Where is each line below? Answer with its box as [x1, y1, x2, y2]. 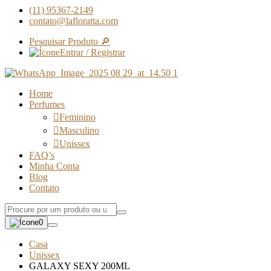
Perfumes [29, 99, 65, 110]
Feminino [59, 112, 96, 123]
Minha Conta [29, 161, 79, 172]
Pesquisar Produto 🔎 [29, 36, 110, 47]
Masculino [59, 125, 99, 136]
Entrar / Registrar [60, 47, 125, 58]
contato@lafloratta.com [29, 16, 118, 27]
